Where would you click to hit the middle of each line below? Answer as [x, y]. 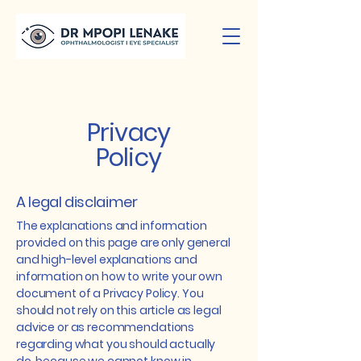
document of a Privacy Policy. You [110, 293]
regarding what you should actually [116, 344]
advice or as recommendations [106, 327]
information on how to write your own [119, 276]
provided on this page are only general [123, 243]
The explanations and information [112, 226]
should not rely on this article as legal [119, 310]
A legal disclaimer [77, 202]
